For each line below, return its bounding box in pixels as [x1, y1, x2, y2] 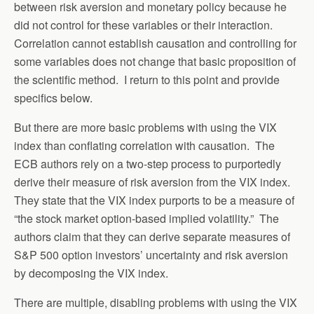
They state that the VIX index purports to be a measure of [14, 192, 294, 208]
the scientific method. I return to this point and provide [14, 71, 280, 88]
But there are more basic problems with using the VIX [14, 119, 277, 135]
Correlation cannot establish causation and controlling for [14, 35, 296, 51]
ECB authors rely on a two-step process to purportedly [14, 156, 281, 172]
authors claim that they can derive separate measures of [14, 228, 290, 245]
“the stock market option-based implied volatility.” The [14, 210, 279, 226]
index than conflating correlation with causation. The [14, 137, 275, 153]
